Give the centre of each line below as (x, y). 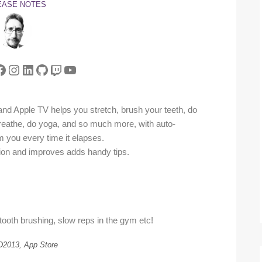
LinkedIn (46, 69)
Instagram (37, 69)
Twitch (68, 69)
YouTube (90, 69)
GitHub (56, 69)
